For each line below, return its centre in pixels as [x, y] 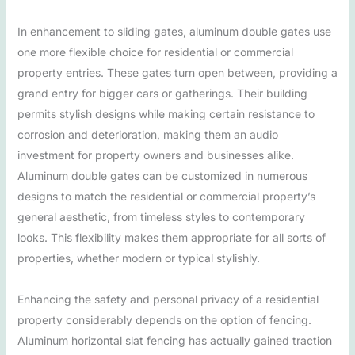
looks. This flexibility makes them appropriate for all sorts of [171, 237]
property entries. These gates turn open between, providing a [177, 73]
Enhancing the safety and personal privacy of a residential [168, 299]
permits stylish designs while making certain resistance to [166, 114]
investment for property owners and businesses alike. [155, 155]
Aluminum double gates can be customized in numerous [162, 176]
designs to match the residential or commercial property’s [166, 196]
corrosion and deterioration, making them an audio [147, 134]
